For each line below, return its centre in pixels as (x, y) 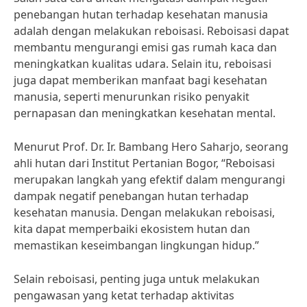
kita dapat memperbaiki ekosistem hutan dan (132, 229)
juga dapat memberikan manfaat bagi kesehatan (140, 80)
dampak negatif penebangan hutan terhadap (131, 196)
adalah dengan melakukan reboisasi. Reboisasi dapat (151, 31)
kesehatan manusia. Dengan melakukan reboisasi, (144, 212)
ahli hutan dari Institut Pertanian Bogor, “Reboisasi (144, 163)
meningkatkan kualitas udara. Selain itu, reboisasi (143, 64)
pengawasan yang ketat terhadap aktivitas (124, 295)
